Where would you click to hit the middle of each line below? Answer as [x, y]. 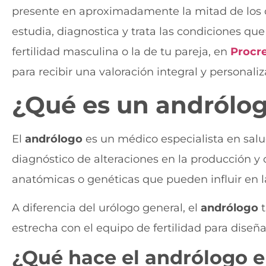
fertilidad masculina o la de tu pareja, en [120, 52]
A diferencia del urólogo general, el [106, 208]
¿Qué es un [84, 104]
